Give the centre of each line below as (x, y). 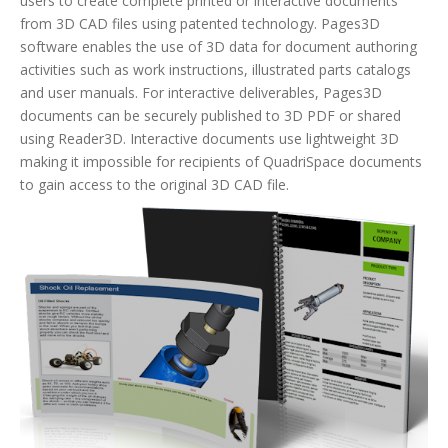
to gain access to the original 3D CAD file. (154, 184)
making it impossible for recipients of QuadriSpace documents (221, 161)
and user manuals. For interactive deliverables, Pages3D (201, 92)
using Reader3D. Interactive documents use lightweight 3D (209, 138)
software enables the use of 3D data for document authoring (218, 46)
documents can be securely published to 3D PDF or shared (210, 115)
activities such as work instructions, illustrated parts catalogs (215, 69)
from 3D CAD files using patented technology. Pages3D (200, 23)
